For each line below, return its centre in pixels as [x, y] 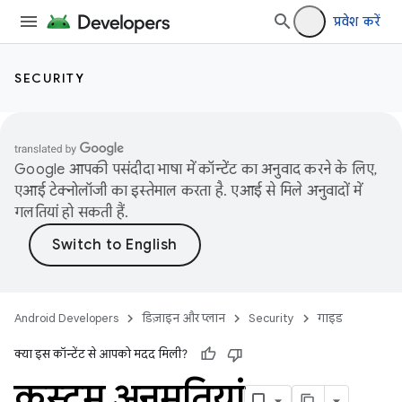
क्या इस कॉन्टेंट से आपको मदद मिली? [101, 354]
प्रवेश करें [356, 22]
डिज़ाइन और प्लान [184, 318]
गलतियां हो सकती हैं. [72, 213]
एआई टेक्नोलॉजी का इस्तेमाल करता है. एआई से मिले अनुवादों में [188, 191]
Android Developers [66, 318]
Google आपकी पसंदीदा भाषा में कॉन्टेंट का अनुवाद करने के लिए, [196, 170]
